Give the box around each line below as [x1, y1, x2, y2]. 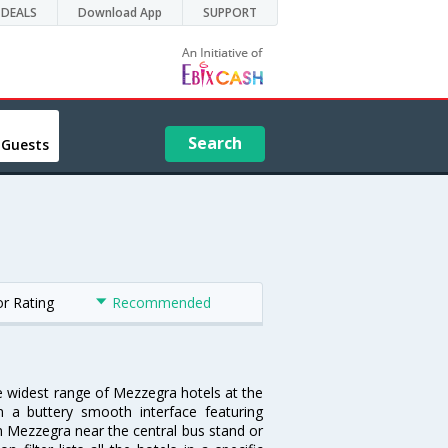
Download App [78, 4, 162, 21]
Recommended [111, 293, 211, 312]
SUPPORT [203, 4, 257, 21]
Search [188, 132, 243, 154]
